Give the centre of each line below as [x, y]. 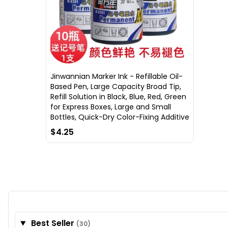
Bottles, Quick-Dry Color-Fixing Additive [120, 117]
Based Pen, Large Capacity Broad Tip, [116, 87]
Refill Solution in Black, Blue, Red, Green [118, 97]
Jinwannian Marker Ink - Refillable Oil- [117, 77]
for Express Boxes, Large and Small [111, 107]
